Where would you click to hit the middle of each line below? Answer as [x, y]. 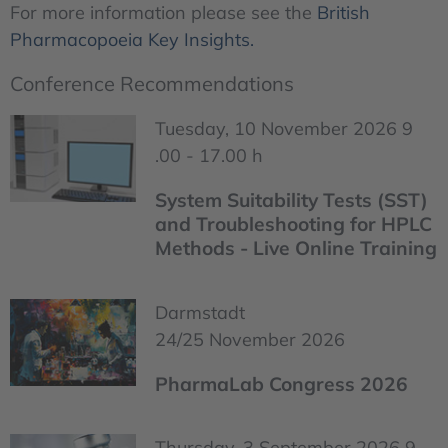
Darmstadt [200, 312]
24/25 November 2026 [250, 339]
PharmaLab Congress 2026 [281, 383]
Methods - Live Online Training [296, 248]
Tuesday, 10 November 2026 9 [284, 128]
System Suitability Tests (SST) [291, 200]
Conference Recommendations [152, 83]
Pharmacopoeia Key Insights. [132, 39]
